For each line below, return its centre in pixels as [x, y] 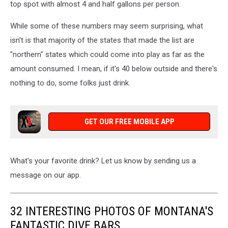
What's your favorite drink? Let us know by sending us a [103, 161]
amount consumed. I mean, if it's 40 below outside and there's [114, 69]
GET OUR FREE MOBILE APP [129, 122]
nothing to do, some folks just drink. [70, 83]
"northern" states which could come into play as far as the [107, 55]
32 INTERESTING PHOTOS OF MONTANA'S [112, 211]
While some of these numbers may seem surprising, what [107, 26]
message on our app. [46, 175]
